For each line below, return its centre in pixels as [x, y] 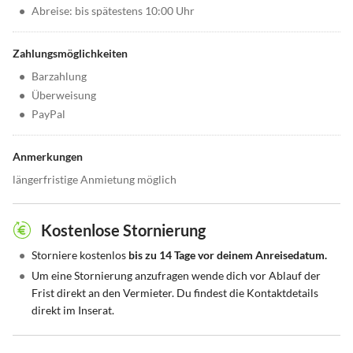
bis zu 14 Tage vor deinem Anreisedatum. [228, 255]
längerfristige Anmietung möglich [95, 180]
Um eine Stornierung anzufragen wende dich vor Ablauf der [176, 276]
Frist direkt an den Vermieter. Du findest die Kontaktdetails [175, 293]
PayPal [48, 114]
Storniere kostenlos [80, 255]
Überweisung [64, 95]
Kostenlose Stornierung [123, 230]
